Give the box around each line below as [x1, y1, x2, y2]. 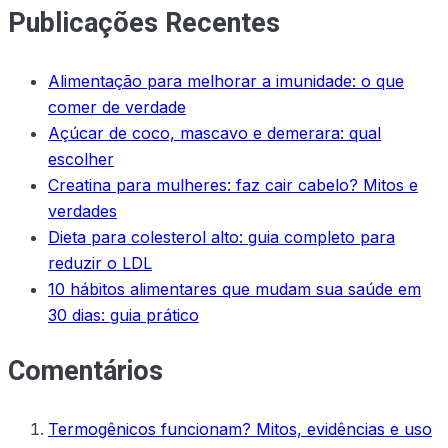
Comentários [8, 352, 163, 392]
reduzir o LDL [48, 252, 152, 273]
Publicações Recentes [8, 4, 280, 44]
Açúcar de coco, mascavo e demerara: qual [48, 122, 381, 143]
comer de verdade [48, 96, 186, 117]
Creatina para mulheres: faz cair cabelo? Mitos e [48, 174, 418, 195]
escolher [48, 148, 114, 169]
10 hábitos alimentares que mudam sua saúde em [48, 278, 421, 299]
